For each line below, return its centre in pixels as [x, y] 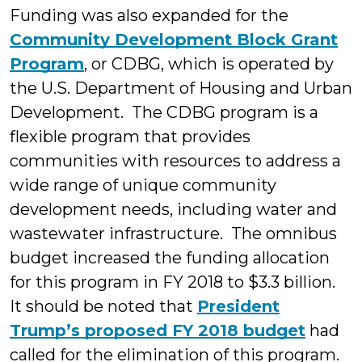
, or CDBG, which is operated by [209, 64]
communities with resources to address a [175, 161]
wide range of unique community [143, 185]
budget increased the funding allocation [170, 258]
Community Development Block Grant [174, 40]
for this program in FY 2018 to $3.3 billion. [175, 282]
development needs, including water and [173, 209]
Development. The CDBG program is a [164, 112]
